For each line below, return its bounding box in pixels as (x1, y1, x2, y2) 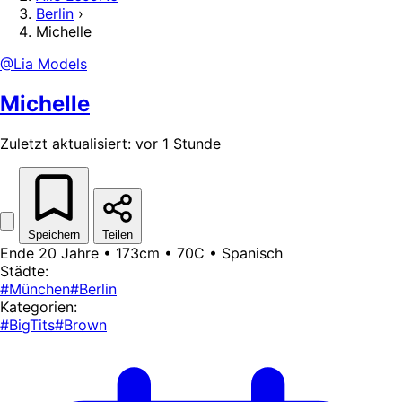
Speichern (28, 227, 80, 241)
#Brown (55, 315, 107, 334)
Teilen (102, 227, 133, 241)
